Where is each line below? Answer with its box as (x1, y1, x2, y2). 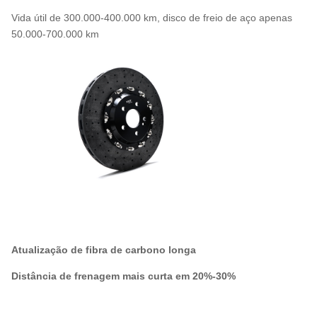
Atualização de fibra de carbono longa (11, 243, 196, 255)
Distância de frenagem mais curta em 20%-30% (11, 270, 236, 282)
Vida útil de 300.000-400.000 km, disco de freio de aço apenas (11, 11, 292, 23)
